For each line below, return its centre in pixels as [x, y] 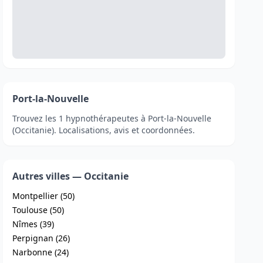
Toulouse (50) [38, 210]
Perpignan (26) [41, 238]
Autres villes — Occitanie [71, 176]
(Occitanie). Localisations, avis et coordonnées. [104, 130]
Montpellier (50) [44, 196]
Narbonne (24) [41, 252]
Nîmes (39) [33, 224]
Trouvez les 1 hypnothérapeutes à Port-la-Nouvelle [112, 118]
